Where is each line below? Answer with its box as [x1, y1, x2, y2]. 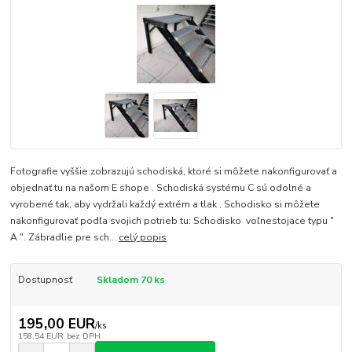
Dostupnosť [17, 273, 72, 286]
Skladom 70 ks [96, 273, 165, 286]
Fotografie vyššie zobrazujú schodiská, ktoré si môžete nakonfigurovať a [10, 164, 338, 178]
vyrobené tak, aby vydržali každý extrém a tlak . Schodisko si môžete [10, 197, 321, 211]
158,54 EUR [17, 330, 64, 343]
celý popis [119, 230, 167, 244]
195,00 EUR [17, 314, 95, 334]
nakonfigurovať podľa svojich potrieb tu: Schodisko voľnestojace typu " [10, 214, 335, 227]
